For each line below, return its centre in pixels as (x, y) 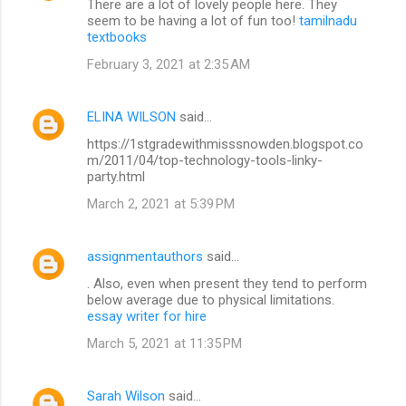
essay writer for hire (147, 316)
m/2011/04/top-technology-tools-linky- (205, 160)
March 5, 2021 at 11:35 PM (164, 343)
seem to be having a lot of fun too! (193, 20)
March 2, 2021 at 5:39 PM (161, 203)
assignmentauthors (145, 256)
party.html (116, 176)
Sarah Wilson (126, 396)
